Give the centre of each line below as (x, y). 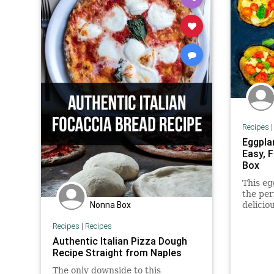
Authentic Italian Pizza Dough (120, 241)
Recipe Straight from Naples (117, 253)
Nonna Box (110, 205)
